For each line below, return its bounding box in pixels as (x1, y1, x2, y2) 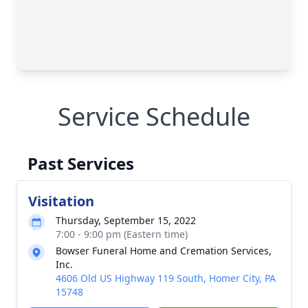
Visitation (28, 192, 94, 210)
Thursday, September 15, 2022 (56, 214, 196, 227)
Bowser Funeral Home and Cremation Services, (56, 244, 272, 257)
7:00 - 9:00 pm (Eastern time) (56, 228, 188, 241)
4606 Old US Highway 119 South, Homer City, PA (56, 272, 276, 285)
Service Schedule (58, 100, 250, 133)
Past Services (27, 152, 134, 175)
